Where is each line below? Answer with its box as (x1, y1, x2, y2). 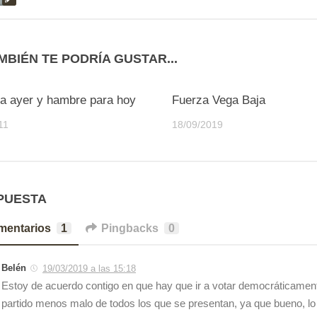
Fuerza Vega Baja (172, 93, 266, 108)
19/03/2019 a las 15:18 (42, 263, 136, 275)
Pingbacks (101, 222, 158, 235)
